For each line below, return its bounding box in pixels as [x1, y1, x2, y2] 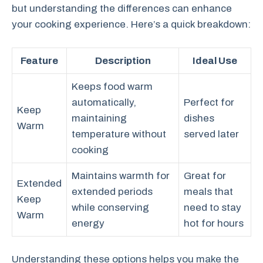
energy [72, 217, 104, 229]
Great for [184, 170, 226, 181]
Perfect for [184, 96, 234, 108]
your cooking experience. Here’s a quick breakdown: [12, 19, 251, 30]
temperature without [72, 128, 166, 140]
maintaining [72, 112, 127, 124]
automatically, [72, 96, 136, 108]
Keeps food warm [72, 80, 153, 92]
